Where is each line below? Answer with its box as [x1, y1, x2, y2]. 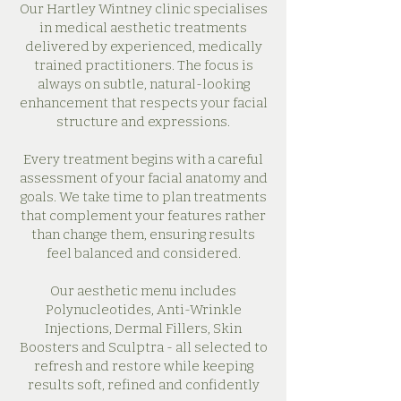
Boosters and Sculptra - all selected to [19, 339, 268, 355]
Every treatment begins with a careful [23, 151, 263, 167]
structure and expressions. [56, 114, 230, 130]
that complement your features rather [21, 208, 266, 224]
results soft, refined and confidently [27, 377, 260, 393]
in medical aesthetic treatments [39, 20, 247, 36]
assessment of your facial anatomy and [19, 170, 268, 186]
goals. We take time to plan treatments [20, 189, 267, 205]
